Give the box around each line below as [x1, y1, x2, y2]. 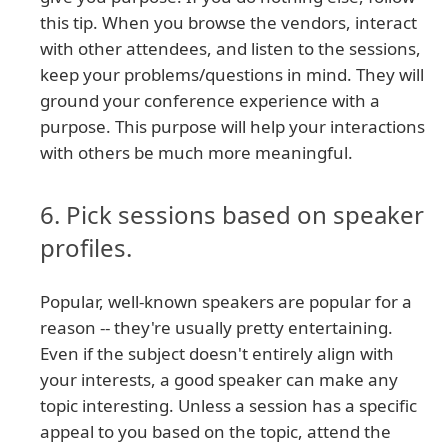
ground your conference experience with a [40, 89, 380, 113]
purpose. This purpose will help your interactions [40, 115, 425, 139]
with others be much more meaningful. [40, 141, 353, 165]
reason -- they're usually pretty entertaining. [40, 316, 393, 340]
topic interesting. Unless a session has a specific [40, 394, 417, 418]
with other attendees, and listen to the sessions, [40, 37, 421, 61]
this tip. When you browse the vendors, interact [40, 11, 417, 35]
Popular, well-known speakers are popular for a [40, 290, 412, 314]
